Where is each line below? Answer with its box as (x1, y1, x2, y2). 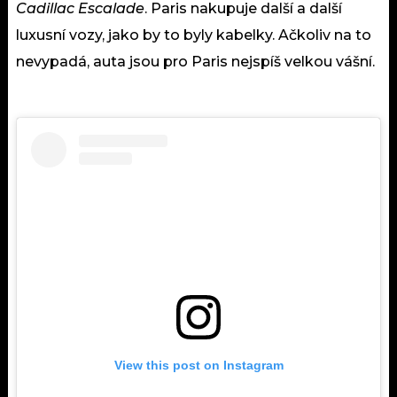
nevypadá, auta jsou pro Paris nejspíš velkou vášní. (16, 53, 375, 71)
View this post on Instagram (113, 358, 284, 373)
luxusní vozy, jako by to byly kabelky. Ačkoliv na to (16, 27, 371, 44)
